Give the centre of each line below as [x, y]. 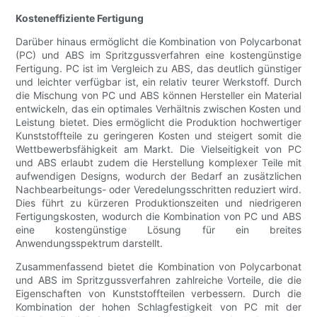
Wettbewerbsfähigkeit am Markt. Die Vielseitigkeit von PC [158, 149]
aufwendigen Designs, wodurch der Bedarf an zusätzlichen [158, 176]
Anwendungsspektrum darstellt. [90, 243]
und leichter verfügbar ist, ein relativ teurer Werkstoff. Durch [158, 82]
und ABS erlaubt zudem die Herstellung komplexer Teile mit [158, 163]
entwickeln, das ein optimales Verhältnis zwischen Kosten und [158, 109]
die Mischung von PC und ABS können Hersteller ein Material [158, 96]
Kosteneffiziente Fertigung [80, 18]
